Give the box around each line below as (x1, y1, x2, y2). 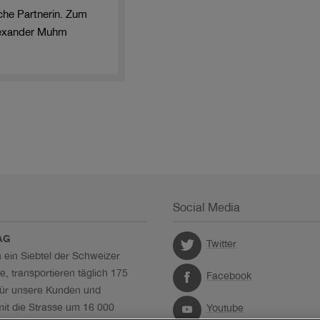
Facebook (206, 271, 252, 282)
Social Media (173, 204, 241, 216)
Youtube (206, 304, 244, 314)
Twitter (206, 239, 237, 250)
